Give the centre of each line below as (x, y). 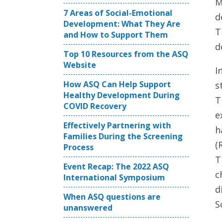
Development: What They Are (122, 24)
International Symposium (114, 177)
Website (80, 65)
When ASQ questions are (112, 197)
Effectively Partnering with (117, 125)
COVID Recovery (95, 106)
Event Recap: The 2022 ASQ (116, 166)
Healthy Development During (122, 95)
